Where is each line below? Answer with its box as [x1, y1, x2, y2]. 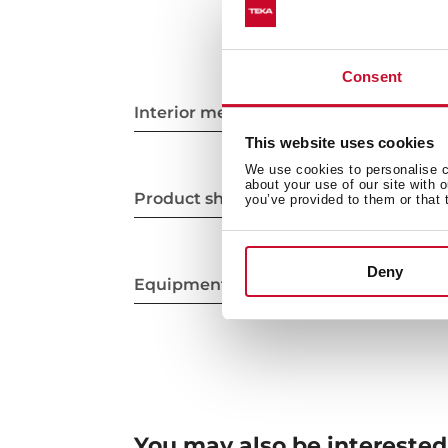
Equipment [134, 275, 229, 295]
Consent [342, 68, 402, 86]
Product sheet [134, 189, 252, 209]
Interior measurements [134, 103, 327, 123]
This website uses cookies [244, 133, 434, 151]
